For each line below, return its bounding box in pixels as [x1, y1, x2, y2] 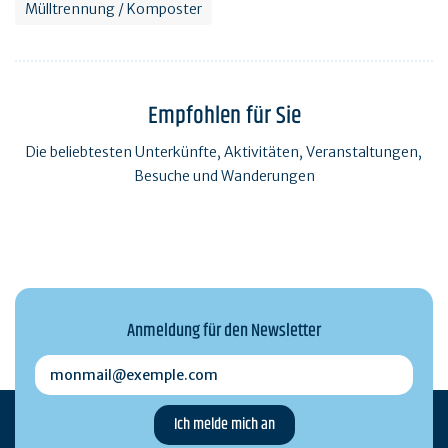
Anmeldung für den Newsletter [127, 317, 321, 346]
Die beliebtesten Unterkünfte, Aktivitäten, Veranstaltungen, [26, 143, 422, 162]
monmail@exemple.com [35, 356, 197, 375]
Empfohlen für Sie [147, 98, 301, 135]
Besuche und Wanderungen [133, 167, 315, 186]
